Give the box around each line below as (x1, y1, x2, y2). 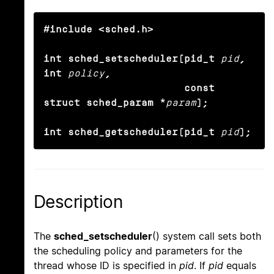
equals (223, 259, 256, 272)
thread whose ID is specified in (34, 259, 179, 272)
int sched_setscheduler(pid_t (43, 53, 215, 64)
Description (34, 191, 123, 213)
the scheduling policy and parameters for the (34, 245, 242, 257)
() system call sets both (152, 230, 261, 243)
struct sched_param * (43, 97, 166, 108)
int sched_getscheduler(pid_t (43, 127, 215, 138)
